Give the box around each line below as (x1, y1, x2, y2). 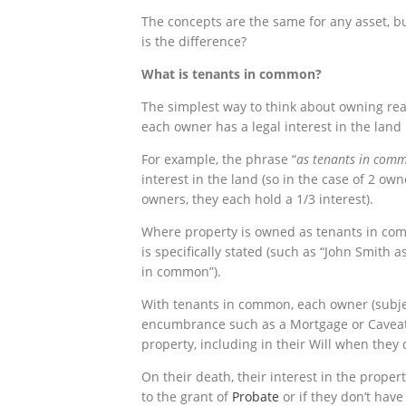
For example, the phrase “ (141, 150, 296, 168)
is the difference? (141, 32, 246, 50)
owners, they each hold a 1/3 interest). (141, 189, 373, 208)
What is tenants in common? (141, 64, 322, 82)
